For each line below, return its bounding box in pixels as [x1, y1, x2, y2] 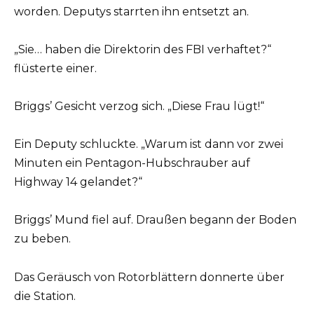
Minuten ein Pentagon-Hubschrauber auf [14, 156, 250, 170]
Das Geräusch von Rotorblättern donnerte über [14, 270, 285, 284]
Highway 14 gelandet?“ [14, 175, 142, 189]
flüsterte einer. [14, 61, 97, 75]
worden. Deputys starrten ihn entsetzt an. [14, 4, 249, 18]
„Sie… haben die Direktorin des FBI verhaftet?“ [14, 42, 271, 56]
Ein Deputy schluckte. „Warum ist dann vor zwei [14, 137, 283, 151]
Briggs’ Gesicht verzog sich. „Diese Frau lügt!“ [14, 99, 264, 113]
